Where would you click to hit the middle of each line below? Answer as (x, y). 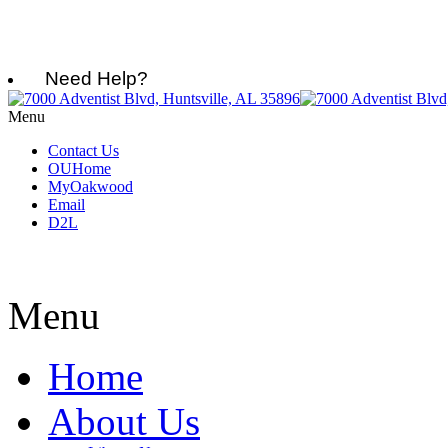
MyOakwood (90, 186)
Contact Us (83, 150)
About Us (124, 421)
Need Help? (89, 78)
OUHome (79, 168)
